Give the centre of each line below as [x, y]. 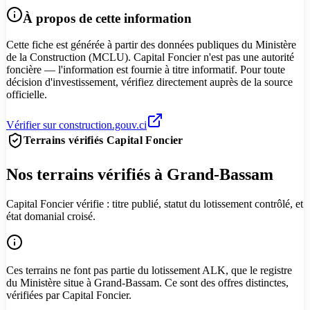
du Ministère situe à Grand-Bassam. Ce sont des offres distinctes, [147, 283]
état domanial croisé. [51, 217]
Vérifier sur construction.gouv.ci [76, 125]
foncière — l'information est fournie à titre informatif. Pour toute [146, 70]
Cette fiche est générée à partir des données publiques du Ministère [151, 45]
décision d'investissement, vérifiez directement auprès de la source [149, 82]
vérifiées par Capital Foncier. [69, 295]
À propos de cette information [107, 18]
